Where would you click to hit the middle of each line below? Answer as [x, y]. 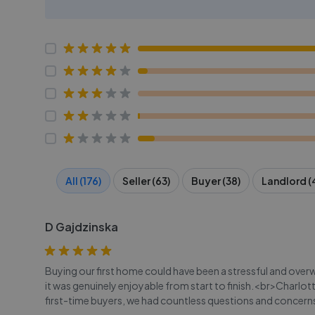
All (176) [83, 181]
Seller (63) [146, 181]
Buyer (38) [216, 181]
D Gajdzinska [82, 227]
